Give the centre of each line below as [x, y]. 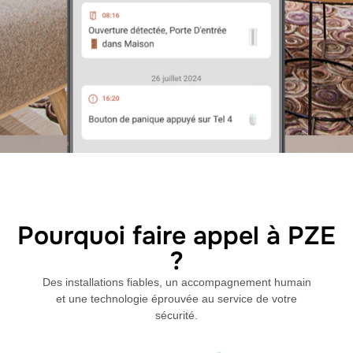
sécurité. [176, 316]
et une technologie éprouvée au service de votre [176, 299]
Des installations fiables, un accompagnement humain [176, 282]
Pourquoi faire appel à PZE [176, 236]
